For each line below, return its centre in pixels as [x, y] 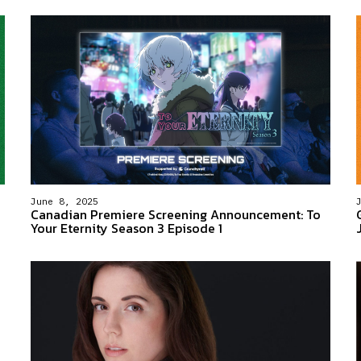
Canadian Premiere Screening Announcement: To [175, 214]
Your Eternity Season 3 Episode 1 [126, 228]
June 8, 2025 [64, 201]
